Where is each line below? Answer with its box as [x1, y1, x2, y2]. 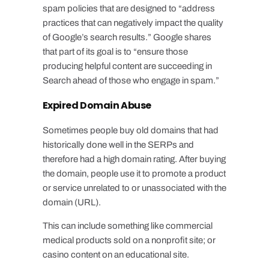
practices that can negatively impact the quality [42, 18, 223, 28]
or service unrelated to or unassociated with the [42, 183, 226, 193]
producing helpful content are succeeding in [42, 61, 212, 71]
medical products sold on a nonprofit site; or [42, 235, 216, 246]
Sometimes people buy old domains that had [42, 125, 219, 136]
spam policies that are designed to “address [42, 4, 215, 14]
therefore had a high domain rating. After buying [42, 154, 226, 165]
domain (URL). [42, 198, 101, 208]
